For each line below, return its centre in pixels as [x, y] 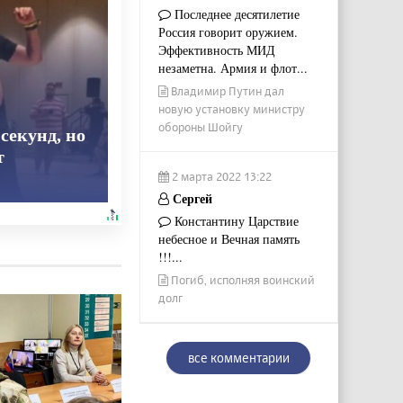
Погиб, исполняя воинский [241, 279]
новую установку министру [231, 108]
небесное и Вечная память [228, 238]
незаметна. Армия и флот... [233, 67]
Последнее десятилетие [235, 13]
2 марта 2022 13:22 [220, 176]
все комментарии [238, 357]
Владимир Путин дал [226, 90]
